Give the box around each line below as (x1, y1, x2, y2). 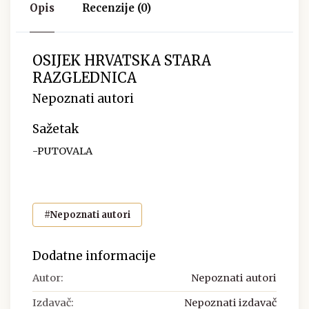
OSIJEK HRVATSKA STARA (32, 52, 211, 70)
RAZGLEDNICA (32, 69, 137, 87)
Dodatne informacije (32, 248, 156, 263)
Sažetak (32, 121, 79, 137)
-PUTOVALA (32, 145, 92, 158)
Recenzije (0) (82, 1, 151, 15)
